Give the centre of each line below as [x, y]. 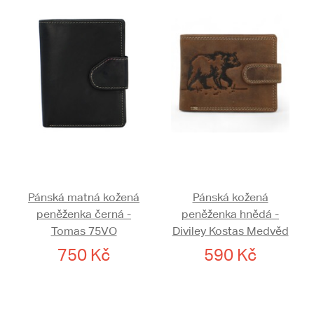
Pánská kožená [230, 198]
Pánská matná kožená [84, 198]
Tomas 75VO [84, 231]
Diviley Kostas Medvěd [230, 231]
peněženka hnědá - [230, 214]
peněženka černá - [84, 214]
